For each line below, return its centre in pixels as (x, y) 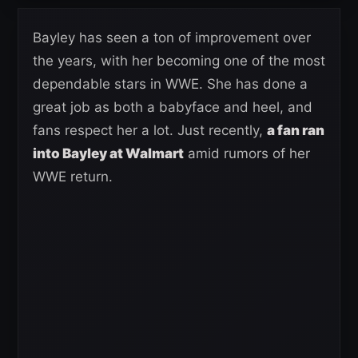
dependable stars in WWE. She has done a (170, 84)
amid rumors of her (247, 154)
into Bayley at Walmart (108, 154)
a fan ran (296, 131)
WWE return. (73, 177)
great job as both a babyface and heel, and (173, 107)
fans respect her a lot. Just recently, (150, 131)
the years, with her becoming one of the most (179, 61)
